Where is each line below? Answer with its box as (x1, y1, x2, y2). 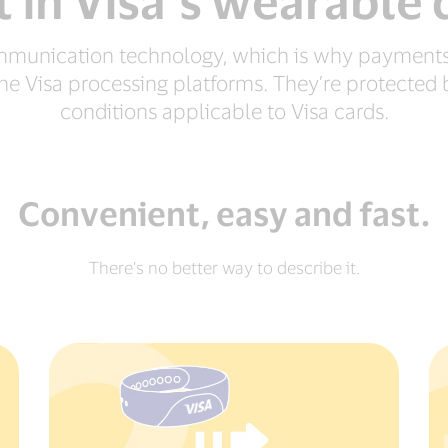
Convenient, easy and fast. (17, 193, 431, 232)
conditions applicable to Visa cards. (59, 98, 389, 123)
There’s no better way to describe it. (88, 257, 360, 277)
